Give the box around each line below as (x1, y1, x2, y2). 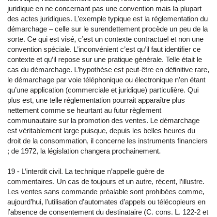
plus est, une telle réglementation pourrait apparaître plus (7, 96, 185, 104)
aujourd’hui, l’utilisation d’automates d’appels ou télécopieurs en (7, 198, 205, 206)
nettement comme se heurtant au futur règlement (7, 106, 161, 114)
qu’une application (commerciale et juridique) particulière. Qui (7, 86, 199, 94)
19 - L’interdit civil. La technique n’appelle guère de (7, 167, 164, 175)
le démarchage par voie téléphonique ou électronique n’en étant (7, 76, 205, 84)
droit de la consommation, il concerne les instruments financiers (7, 137, 208, 145)
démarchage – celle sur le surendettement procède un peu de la (7, 25, 208, 33)
